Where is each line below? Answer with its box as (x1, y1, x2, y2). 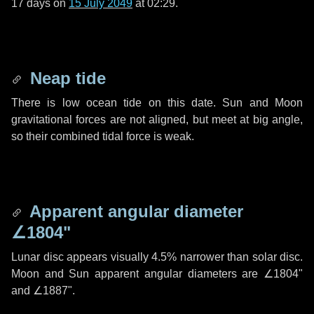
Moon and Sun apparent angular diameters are (11, 268, 264, 280)
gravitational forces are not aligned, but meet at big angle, (11, 114, 303, 125)
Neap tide (25, 69, 106, 88)
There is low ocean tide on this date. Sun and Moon (11, 97, 303, 109)
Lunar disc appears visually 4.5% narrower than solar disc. (11, 251, 303, 263)
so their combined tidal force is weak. (11, 130, 194, 142)
